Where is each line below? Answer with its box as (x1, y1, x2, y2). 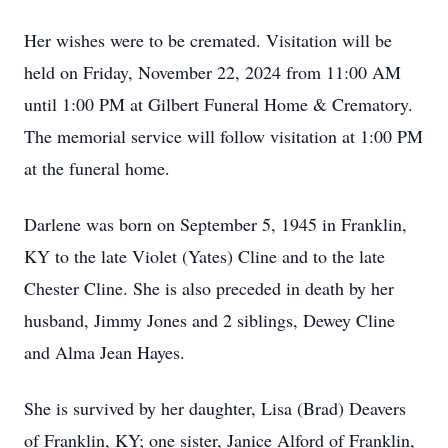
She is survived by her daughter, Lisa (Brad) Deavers (24, 396, 406, 420)
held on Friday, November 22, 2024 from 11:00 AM (24, 60, 401, 84)
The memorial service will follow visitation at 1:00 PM (24, 124, 423, 148)
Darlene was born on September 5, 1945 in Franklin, (24, 212, 407, 236)
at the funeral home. (24, 156, 170, 180)
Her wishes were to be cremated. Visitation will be (24, 28, 392, 52)
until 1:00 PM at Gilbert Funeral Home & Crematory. (24, 92, 413, 116)
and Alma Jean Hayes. (24, 340, 185, 364)
